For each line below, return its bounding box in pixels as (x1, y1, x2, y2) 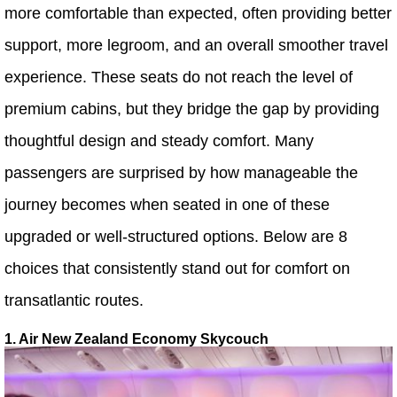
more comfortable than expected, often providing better (4, 4, 392, 22)
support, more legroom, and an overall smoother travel (4, 36, 388, 54)
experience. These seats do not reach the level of (4, 68, 353, 86)
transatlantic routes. (4, 292, 144, 309)
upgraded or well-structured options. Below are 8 (4, 228, 347, 245)
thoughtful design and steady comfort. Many (4, 132, 314, 150)
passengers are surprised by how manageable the (4, 164, 358, 182)
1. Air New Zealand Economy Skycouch (4, 331, 269, 346)
